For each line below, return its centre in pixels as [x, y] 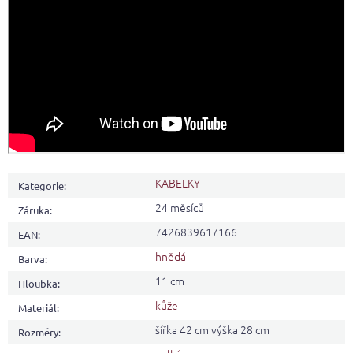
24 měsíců [180, 208]
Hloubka [38, 284]
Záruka [34, 210]
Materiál [37, 308]
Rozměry [38, 333]
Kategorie [41, 186]
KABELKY [178, 183]
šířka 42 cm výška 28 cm [212, 330]
